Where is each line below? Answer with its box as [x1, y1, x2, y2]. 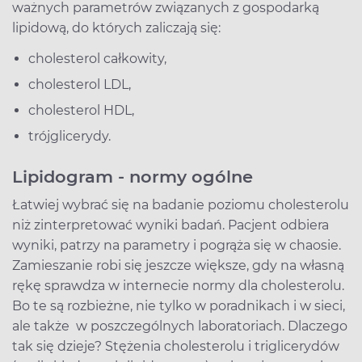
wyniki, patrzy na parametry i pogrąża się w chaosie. [12, 237, 341, 253]
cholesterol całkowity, [28, 50, 166, 66]
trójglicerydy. [28, 128, 111, 144]
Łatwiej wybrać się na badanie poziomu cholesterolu [12, 196, 349, 213]
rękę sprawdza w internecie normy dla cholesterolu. [12, 277, 344, 293]
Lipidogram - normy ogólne [12, 166, 253, 187]
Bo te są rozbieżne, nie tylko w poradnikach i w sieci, [12, 297, 345, 314]
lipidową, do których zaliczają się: [12, 19, 221, 36]
